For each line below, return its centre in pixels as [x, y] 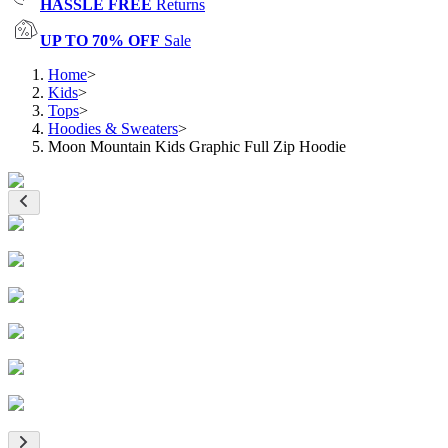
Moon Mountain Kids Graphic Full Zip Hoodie [197, 146]
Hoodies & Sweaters [113, 128]
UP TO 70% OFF [100, 40]
